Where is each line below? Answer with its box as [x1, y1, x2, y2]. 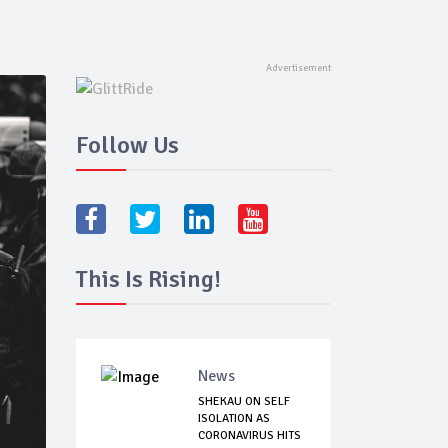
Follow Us [76, 130, 179, 161]
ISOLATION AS [198, 411, 270, 427]
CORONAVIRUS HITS [198, 428, 301, 444]
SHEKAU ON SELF [198, 394, 290, 410]
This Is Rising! [76, 264, 221, 295]
